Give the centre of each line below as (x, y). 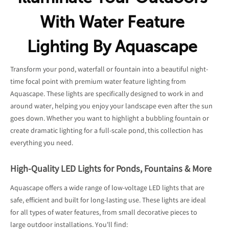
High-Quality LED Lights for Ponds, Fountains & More (111, 170)
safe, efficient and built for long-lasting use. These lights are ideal (108, 201)
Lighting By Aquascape (112, 47)
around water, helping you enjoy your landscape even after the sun (111, 107)
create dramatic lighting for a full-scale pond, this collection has (107, 131)
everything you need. (42, 144)
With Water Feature (112, 22)
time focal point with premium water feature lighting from (98, 82)
